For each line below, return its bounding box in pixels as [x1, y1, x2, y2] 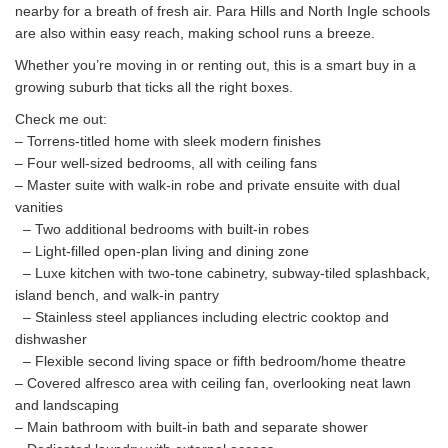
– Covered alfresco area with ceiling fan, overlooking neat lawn [15, 375, 411, 392]
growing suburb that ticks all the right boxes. [15, 79, 293, 96]
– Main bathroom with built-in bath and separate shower [15, 419, 376, 436]
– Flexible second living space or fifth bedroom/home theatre [15, 353, 414, 370]
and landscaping [15, 397, 127, 414]
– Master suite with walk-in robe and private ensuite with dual [15, 177, 400, 194]
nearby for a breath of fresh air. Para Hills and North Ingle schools [15, 3, 430, 20]
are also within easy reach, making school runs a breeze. [15, 25, 375, 42]
